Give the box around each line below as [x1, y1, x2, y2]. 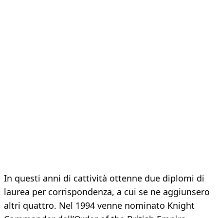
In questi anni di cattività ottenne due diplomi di [4, 172, 204, 184]
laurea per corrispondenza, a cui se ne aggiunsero [4, 186, 210, 198]
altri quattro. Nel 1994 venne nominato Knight [4, 200, 195, 212]
